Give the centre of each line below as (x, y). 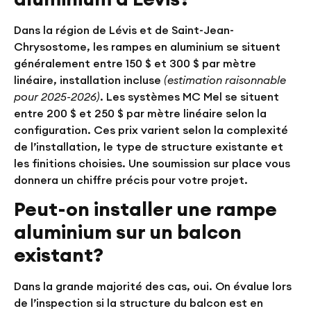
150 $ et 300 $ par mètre (191, 63)
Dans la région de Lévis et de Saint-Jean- (124, 30)
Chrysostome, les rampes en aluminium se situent (147, 46)
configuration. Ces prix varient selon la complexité (151, 129)
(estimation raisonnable (225, 79)
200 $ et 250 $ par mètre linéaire (135, 113)
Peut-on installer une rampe (145, 209)
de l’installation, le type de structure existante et (149, 146)
